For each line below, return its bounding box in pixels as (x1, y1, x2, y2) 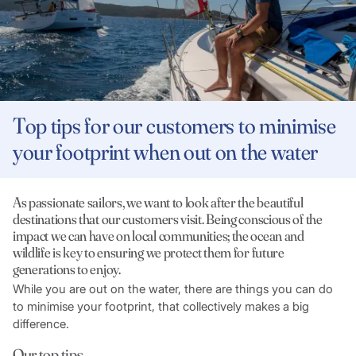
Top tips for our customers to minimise (12, 112, 336, 140)
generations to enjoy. (12, 260, 126, 279)
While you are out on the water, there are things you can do (12, 281, 333, 296)
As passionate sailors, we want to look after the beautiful (12, 193, 304, 212)
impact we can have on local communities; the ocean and (12, 226, 304, 246)
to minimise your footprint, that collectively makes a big (12, 298, 309, 314)
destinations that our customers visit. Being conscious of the (12, 210, 323, 229)
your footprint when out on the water (12, 138, 319, 166)
